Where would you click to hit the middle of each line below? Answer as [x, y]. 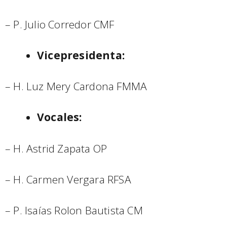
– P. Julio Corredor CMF [60, 24]
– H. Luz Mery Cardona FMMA [76, 86]
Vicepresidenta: [81, 55]
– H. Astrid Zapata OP [56, 148]
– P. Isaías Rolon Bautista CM [74, 210]
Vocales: [60, 117]
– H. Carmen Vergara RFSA [68, 179]
